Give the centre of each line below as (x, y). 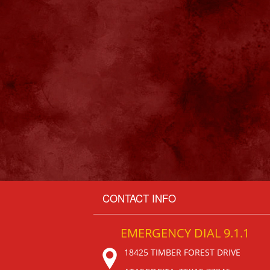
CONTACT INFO (139, 198)
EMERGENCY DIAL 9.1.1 (185, 233)
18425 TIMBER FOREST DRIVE (182, 253)
